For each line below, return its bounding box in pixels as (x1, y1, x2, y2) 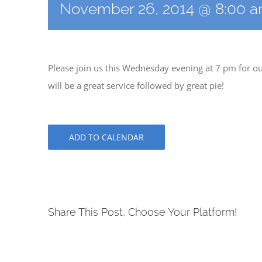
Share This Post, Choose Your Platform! (48, 206, 237, 218)
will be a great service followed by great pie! (48, 80, 224, 91)
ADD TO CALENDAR (69, 132, 144, 143)
